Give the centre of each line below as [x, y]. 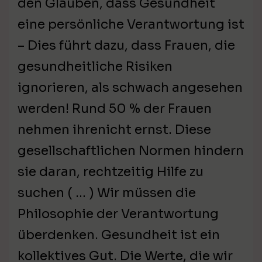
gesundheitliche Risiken [95, 67]
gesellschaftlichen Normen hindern [131, 151]
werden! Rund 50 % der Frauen [115, 109]
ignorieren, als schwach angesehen [130, 88]
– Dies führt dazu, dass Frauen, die [126, 46]
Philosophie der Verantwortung [118, 214]
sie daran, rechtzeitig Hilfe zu [111, 172]
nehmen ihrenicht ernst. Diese [114, 130]
